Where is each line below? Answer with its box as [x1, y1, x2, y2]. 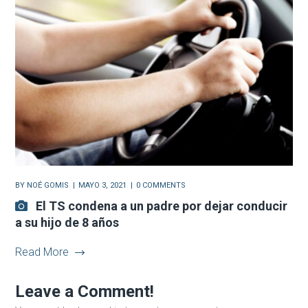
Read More [15, 245, 69, 258]
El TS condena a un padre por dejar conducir [36, 198, 288, 213]
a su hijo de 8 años [15, 214, 120, 230]
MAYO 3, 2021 [78, 180, 127, 190]
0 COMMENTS [136, 180, 186, 190]
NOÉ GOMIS [27, 180, 69, 190]
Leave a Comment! [15, 281, 155, 301]
